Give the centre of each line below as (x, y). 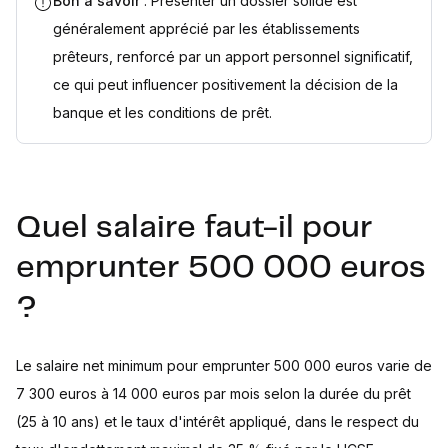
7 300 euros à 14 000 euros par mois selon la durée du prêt (213, 393)
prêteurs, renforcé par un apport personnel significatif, (233, 56)
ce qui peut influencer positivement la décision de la (225, 84)
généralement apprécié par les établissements (206, 28)
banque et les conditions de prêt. (162, 112)
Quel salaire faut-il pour (194, 228)
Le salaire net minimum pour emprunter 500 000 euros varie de (224, 365)
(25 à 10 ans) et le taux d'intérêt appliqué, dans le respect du (217, 421)
